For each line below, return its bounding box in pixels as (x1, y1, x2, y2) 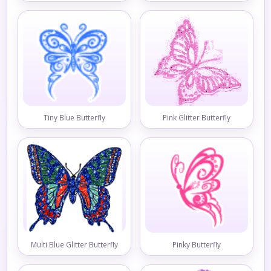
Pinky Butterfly (172, 239, 221, 249)
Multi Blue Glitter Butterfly (31, 239, 118, 249)
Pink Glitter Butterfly (163, 112, 230, 122)
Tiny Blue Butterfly (44, 112, 105, 122)
